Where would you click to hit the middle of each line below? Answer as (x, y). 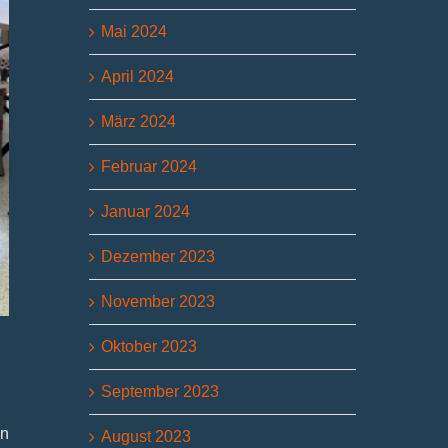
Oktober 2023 (149, 346)
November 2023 (158, 301)
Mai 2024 (134, 31)
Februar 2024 (149, 166)
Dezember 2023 (158, 256)
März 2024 (139, 121)
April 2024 (138, 76)
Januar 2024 (146, 211)
